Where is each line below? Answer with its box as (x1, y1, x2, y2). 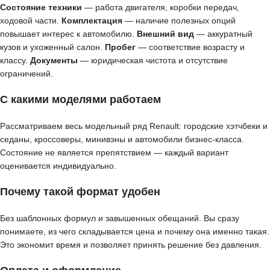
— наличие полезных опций (122, 16, 236, 25)
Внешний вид (137, 29, 194, 39)
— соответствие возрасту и (136, 42, 245, 52)
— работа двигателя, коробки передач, (82, 2, 239, 12)
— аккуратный (194, 29, 253, 39)
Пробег (105, 42, 136, 52)
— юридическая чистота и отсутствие (78, 55, 228, 65)
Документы (30, 55, 78, 65)
